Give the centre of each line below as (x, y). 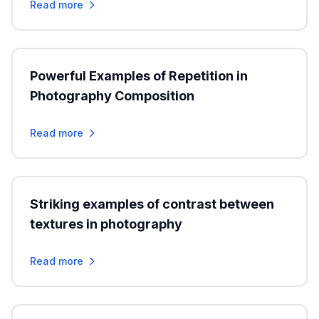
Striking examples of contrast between (152, 204)
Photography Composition (112, 96)
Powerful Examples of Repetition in (139, 76)
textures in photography (106, 224)
